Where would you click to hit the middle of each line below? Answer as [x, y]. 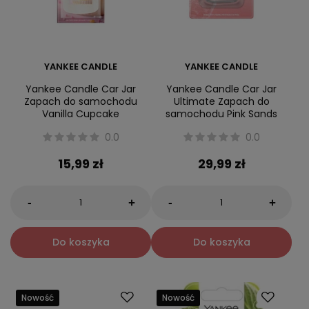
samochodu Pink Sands [221, 114]
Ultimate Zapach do [221, 102]
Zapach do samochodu [81, 102]
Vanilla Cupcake [81, 114]
